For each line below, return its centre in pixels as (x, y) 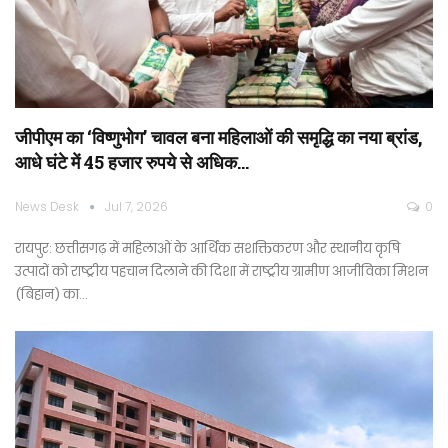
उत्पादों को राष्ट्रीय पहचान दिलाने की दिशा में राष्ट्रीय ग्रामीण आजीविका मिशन (221, 271)
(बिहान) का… (51, 294)
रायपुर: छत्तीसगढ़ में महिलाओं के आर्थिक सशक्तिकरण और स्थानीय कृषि (207, 248)
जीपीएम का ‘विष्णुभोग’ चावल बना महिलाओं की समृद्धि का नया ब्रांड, (218, 136)
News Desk (48, 206)
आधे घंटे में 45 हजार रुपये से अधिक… (132, 161)
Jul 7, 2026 (136, 206)
